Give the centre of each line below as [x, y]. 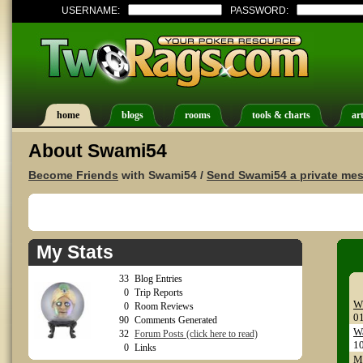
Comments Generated [176, 320]
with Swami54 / [162, 175]
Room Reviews [164, 306]
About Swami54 [98, 151]
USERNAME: [91, 11]
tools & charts [281, 115]
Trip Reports [159, 293]
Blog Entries [158, 279]
